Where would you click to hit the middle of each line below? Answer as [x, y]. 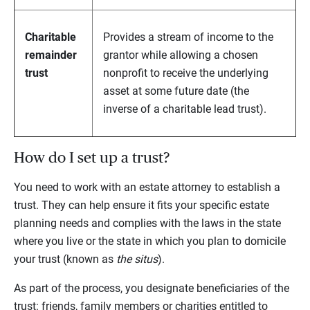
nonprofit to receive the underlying [186, 73]
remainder [51, 55]
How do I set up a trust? [92, 158]
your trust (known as [65, 259]
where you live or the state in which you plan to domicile [150, 241]
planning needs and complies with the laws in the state [147, 224]
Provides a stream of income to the [188, 37]
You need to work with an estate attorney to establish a [147, 188]
